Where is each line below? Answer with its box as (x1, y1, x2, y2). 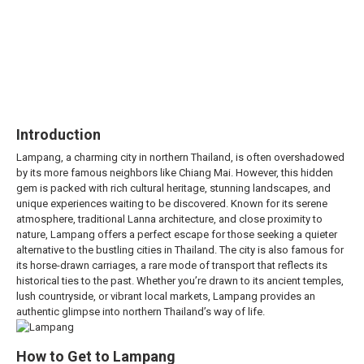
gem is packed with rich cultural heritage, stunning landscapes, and (16, 182, 331, 194)
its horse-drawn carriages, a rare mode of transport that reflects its (16, 259, 327, 271)
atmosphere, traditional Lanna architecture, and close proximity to (16, 213, 323, 225)
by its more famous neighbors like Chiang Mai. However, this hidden (16, 167, 333, 179)
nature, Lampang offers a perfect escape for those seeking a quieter (16, 228, 337, 240)
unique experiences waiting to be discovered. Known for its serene (16, 197, 327, 210)
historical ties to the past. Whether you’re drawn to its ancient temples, (16, 275, 344, 287)
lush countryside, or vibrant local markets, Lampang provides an (16, 290, 315, 302)
